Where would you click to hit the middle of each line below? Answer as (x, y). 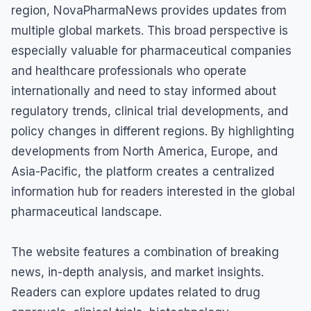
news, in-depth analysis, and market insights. (137, 272)
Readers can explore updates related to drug (136, 293)
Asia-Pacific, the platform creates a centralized (143, 172)
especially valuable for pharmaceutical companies (151, 51)
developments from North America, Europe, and (144, 152)
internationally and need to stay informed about (144, 91)
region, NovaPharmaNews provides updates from (149, 11)
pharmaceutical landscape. (86, 212)
